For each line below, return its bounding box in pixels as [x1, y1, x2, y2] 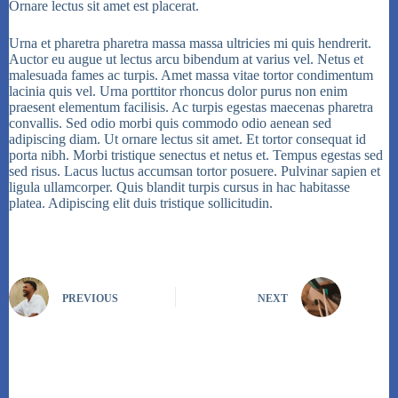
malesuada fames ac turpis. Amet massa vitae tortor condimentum [9, 68, 373, 84]
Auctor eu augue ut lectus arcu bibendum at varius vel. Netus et [9, 52, 363, 68]
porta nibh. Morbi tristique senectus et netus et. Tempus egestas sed [9, 147, 383, 163]
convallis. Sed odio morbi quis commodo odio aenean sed [9, 115, 331, 131]
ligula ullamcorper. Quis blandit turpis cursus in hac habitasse [9, 179, 350, 195]
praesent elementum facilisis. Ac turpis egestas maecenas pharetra [9, 99, 373, 115]
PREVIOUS [62, 291, 118, 305]
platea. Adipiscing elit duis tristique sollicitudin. [9, 195, 273, 211]
